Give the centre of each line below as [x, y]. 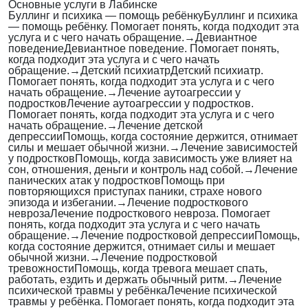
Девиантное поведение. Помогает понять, [172, 49]
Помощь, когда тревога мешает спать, [171, 269]
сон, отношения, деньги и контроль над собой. [126, 170]
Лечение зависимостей [239, 148]
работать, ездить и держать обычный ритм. [118, 280]
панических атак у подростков [85, 181]
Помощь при [193, 181]
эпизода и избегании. [62, 203]
